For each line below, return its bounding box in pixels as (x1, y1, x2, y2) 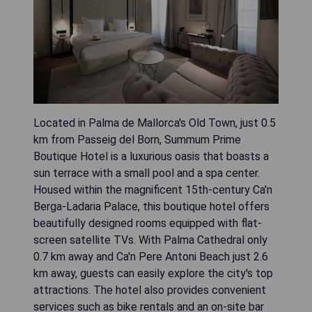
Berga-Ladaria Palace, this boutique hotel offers (33, 199, 270, 213)
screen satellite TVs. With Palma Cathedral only (33, 233, 267, 247)
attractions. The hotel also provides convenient (33, 283, 266, 297)
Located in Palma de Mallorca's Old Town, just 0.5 (33, 116, 276, 130)
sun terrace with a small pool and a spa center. (33, 166, 260, 180)
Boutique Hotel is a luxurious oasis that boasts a (33, 149, 269, 163)
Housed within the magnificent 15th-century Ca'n (33, 182, 272, 196)
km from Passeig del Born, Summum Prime (33, 132, 241, 146)
